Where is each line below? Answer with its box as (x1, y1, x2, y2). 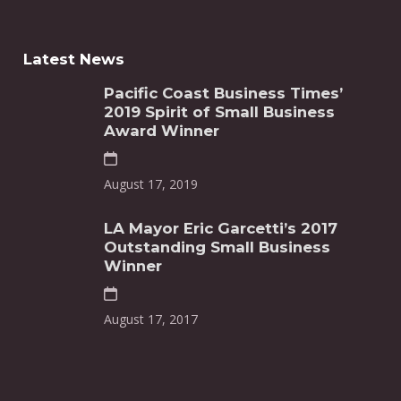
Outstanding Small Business (104, 238, 331, 257)
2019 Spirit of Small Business (104, 103, 336, 122)
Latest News (23, 50, 125, 69)
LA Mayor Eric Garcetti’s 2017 (104, 219, 338, 238)
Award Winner (104, 122, 220, 141)
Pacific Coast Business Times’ (104, 84, 344, 103)
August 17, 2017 (104, 311, 199, 328)
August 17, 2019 (104, 175, 199, 193)
